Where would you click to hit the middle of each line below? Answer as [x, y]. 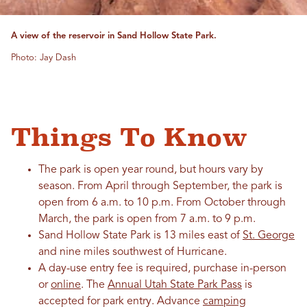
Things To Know [129, 138]
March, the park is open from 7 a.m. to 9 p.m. [147, 220]
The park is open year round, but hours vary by [151, 170]
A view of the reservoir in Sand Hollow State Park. [114, 36]
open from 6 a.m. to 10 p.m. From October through [162, 203]
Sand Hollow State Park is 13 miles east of [140, 236]
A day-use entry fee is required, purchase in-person [162, 269]
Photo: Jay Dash [44, 58]
